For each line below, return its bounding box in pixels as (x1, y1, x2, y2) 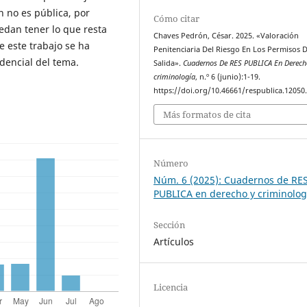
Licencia (153, 281, 188, 294)
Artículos (153, 235, 195, 249)
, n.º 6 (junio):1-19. (195, 71, 261, 82)
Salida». (153, 58, 184, 68)
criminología (153, 71, 196, 82)
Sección (153, 219, 186, 232)
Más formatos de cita (163, 108, 251, 121)
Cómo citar (153, 12, 200, 25)
